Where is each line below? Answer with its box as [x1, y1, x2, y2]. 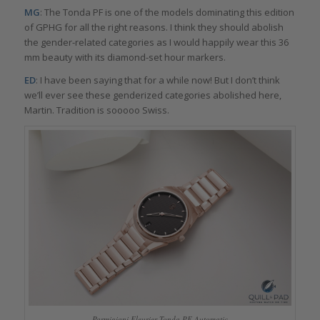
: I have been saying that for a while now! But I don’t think [35, 74, 280, 87]
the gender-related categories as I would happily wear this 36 [24, 36, 289, 49]
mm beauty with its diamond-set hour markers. [24, 51, 226, 64]
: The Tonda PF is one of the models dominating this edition [39, 6, 294, 19]
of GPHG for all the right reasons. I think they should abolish [24, 21, 284, 34]
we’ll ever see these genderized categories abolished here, [24, 89, 281, 102]
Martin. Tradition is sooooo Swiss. [24, 104, 169, 117]
